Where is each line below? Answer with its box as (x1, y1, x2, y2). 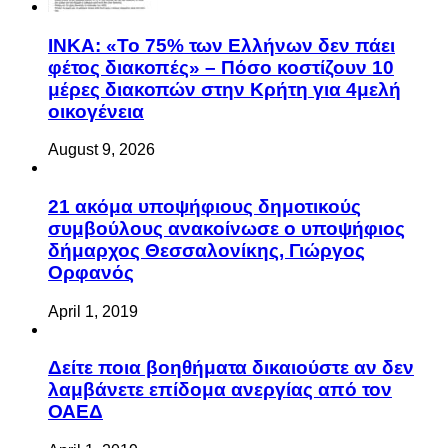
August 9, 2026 (48, 217, 155, 235)
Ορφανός (48, 337, 134, 359)
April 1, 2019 (48, 378, 138, 396)
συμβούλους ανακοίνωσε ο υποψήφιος (48, 293, 405, 315)
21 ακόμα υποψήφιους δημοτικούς (48, 271, 361, 293)
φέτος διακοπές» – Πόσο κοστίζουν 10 (48, 132, 394, 154)
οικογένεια (48, 176, 144, 198)
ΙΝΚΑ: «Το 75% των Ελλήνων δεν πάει (48, 110, 395, 132)
